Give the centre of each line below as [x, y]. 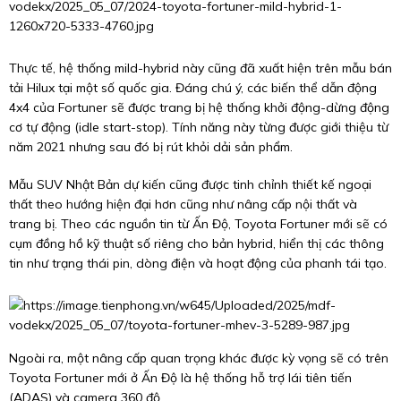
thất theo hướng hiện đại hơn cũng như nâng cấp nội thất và [183, 204]
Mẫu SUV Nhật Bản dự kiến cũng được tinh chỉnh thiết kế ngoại [190, 184]
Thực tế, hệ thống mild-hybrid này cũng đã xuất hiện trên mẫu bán [200, 68]
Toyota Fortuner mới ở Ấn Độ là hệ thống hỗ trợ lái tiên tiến [180, 378]
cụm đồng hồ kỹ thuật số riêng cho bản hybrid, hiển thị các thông [196, 243]
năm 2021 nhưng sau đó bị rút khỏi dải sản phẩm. [151, 147]
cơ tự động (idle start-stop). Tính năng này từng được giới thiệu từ [199, 127]
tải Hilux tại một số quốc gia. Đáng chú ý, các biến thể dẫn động [193, 88]
